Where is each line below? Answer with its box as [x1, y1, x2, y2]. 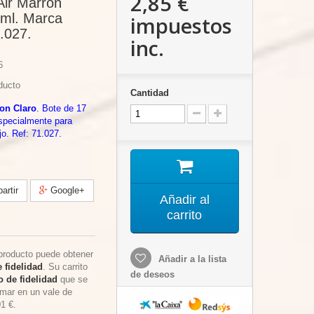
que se [57, 274, 88, 285]
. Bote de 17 [36, 103, 86, 114]
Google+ [48, 185, 85, 196]
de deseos [130, 269, 175, 280]
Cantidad [130, 88, 169, 98]
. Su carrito [43, 261, 88, 272]
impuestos [130, 12, 232, 39]
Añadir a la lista [155, 254, 226, 264]
